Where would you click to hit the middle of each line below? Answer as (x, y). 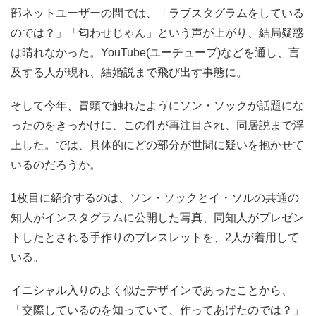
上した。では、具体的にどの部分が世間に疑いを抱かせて (157, 145)
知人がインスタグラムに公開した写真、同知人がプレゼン (157, 218)
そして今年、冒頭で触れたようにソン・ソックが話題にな (157, 106)
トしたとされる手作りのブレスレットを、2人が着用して (155, 238)
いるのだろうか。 (56, 165)
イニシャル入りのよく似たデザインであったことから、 (152, 291)
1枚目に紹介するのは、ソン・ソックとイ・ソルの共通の (155, 198)
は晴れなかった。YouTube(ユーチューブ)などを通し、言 (155, 52)
